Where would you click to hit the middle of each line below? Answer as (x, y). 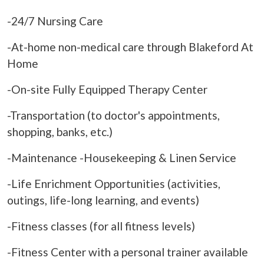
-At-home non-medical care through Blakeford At (130, 47)
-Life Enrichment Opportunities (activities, (114, 183)
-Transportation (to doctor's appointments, (113, 115)
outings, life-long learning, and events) (103, 200)
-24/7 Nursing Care (55, 21)
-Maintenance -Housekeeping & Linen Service (122, 157)
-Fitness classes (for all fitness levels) (101, 226)
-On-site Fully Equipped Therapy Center (107, 89)
